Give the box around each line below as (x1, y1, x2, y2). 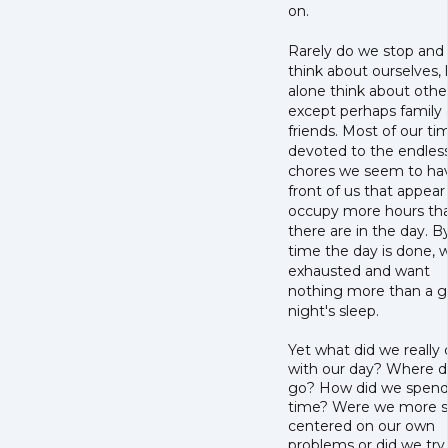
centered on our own (288, 417, 435, 436)
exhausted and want (288, 262, 430, 281)
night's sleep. (288, 302, 379, 321)
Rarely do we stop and (288, 42, 444, 61)
